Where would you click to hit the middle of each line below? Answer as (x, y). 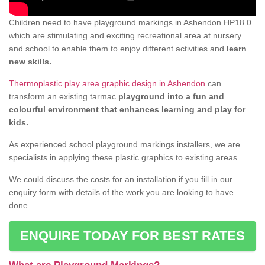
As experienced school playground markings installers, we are (125, 145)
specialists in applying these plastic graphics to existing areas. (124, 158)
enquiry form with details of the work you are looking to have (121, 193)
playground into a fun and (171, 97)
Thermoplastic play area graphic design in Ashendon (107, 84)
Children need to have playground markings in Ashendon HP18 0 (130, 23)
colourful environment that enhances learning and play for (127, 110)
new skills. (30, 62)
